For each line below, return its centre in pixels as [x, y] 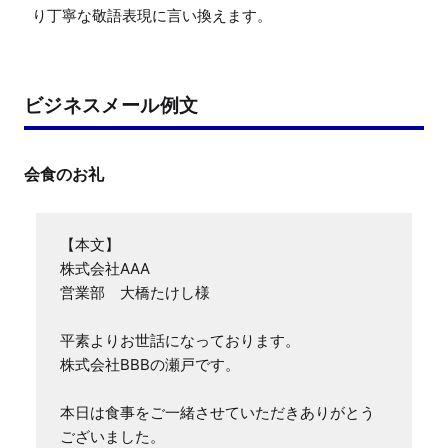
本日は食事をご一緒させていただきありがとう [217, 413]
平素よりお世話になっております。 [180, 341]
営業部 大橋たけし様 [135, 293]
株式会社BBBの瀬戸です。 [150, 365]
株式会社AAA [105, 269]
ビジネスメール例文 [111, 105]
